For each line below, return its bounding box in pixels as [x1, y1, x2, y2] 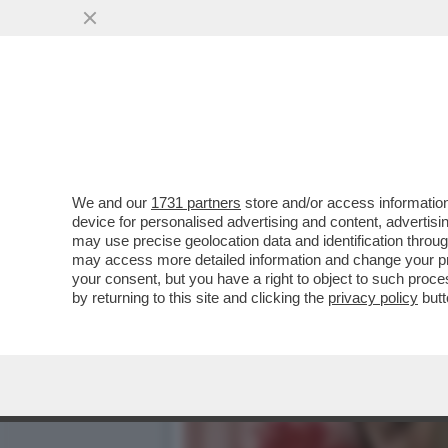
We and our [72, 194, 151, 211]
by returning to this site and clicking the [72, 289, 328, 306]
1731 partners [151, 194, 241, 211]
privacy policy [328, 289, 418, 306]
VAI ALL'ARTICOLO [212, 152, 354, 170]
